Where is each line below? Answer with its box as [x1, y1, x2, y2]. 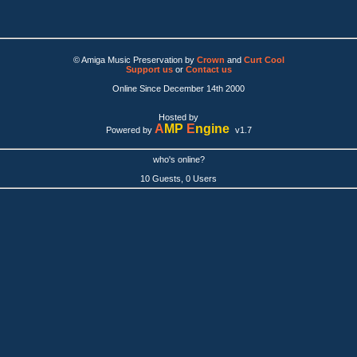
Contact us [185, 65, 232, 75]
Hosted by [159, 112, 198, 123]
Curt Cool [243, 55, 284, 65]
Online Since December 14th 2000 [112, 84, 245, 94]
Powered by [105, 125, 155, 135]
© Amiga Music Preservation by [73, 55, 197, 65]
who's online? [152, 154, 205, 164]
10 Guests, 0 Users [140, 173, 217, 183]
